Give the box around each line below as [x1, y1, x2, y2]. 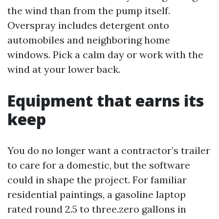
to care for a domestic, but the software [7, 159, 190, 171]
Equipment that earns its [7, 90, 204, 111]
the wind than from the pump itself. [7, 4, 170, 17]
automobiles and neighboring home [7, 34, 170, 46]
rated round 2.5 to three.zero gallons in [7, 203, 186, 215]
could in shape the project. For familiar [7, 174, 187, 186]
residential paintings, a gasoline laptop [7, 188, 186, 200]
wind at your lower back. [7, 63, 120, 75]
